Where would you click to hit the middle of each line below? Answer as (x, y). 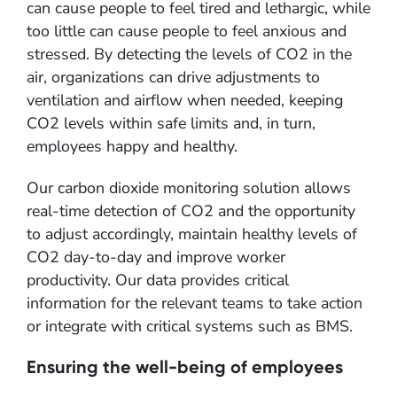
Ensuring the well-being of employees (185, 366)
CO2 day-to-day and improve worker (156, 257)
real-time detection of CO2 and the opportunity (191, 211)
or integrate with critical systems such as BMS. (190, 327)
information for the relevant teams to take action (195, 304)
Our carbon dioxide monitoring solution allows (189, 188)
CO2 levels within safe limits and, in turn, (171, 124)
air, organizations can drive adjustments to (173, 78)
